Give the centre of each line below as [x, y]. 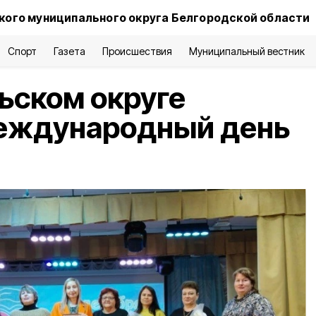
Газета [70, 51]
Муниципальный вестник [247, 51]
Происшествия [137, 51]
